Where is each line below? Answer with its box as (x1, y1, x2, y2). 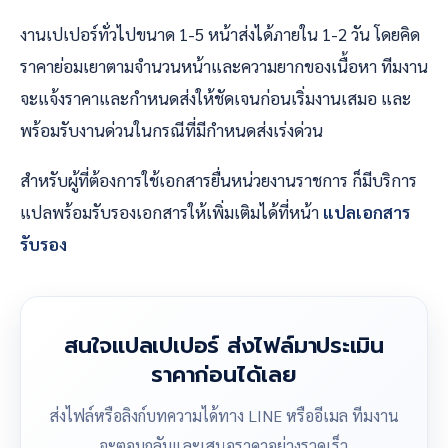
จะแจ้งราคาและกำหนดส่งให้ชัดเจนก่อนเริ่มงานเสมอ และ (20, 86, 411, 109)
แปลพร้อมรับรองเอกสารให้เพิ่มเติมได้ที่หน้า (20, 200, 323, 223)
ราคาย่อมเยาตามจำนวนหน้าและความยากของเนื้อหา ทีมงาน (20, 54, 428, 77)
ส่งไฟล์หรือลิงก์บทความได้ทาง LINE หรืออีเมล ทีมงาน (49, 404, 399, 426)
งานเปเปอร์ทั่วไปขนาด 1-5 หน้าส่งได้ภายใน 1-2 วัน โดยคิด (20, 22, 420, 45)
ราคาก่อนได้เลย (151, 357, 297, 391)
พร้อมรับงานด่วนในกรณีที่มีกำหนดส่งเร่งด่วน (20, 118, 323, 141)
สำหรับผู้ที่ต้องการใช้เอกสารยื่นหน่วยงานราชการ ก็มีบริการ (20, 168, 417, 191)
